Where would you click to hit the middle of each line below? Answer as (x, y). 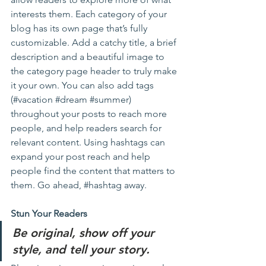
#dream (71, 99)
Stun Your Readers (50, 213)
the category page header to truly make (95, 71)
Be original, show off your (85, 233)
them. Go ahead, (47, 185)
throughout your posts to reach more (90, 114)
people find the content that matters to (94, 171)
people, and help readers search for (87, 128)
